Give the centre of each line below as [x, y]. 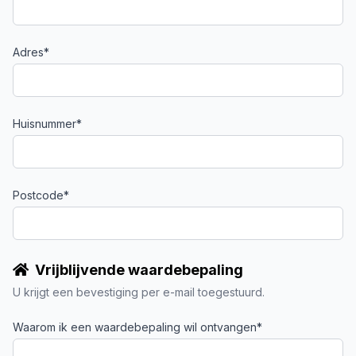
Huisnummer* [47, 124]
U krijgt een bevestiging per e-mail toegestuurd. [139, 292]
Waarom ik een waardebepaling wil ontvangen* [137, 327]
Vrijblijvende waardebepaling [139, 270]
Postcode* [41, 195]
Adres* [31, 52]
